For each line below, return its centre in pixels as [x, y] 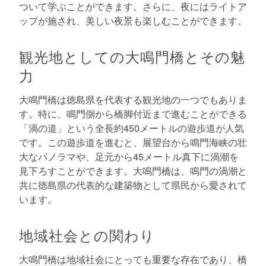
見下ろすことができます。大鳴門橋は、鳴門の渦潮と [133, 170]
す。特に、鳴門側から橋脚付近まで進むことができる [133, 113]
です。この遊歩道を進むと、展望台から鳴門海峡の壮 [133, 142]
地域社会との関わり [87, 235]
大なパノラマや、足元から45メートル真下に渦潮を [129, 156]
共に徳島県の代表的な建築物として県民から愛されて [133, 185]
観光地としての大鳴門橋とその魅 [132, 56]
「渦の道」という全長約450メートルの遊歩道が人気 [132, 128]
